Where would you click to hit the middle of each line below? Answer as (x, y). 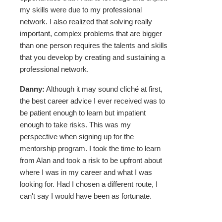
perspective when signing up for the (77, 137)
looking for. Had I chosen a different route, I (89, 184)
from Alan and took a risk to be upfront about (91, 161)
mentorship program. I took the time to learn (90, 149)
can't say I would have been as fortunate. (86, 196)
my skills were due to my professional (81, 10)
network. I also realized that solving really (86, 22)
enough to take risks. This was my (75, 125)
